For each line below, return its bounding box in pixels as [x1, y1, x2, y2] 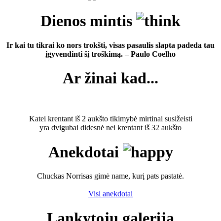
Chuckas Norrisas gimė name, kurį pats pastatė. [37, 172, 184, 181]
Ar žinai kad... [63, 69, 158, 87]
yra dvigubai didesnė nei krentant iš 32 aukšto [39, 123, 182, 132]
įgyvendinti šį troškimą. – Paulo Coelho [45, 49, 176, 58]
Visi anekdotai [88, 189, 133, 198]
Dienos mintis [40, 12, 136, 30]
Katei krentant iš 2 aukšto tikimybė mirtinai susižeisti [29, 114, 192, 123]
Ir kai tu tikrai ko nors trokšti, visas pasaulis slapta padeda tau [6, 40, 215, 49]
